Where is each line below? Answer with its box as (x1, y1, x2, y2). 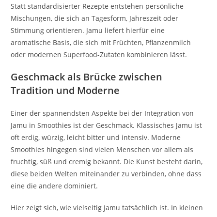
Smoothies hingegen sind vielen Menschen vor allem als (11, 144, 194, 154)
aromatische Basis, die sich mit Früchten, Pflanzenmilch (11, 37, 191, 47)
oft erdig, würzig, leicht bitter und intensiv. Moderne (11, 132, 181, 142)
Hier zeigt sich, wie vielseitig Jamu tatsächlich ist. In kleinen (11, 202, 203, 212)
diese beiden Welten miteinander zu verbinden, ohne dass (11, 169, 202, 178)
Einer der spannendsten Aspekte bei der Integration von (11, 108, 194, 118)
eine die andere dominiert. (11, 181, 98, 190)
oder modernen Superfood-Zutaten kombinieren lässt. (11, 49, 187, 59)
